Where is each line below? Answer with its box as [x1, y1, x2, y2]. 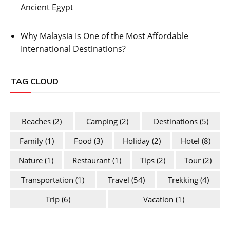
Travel [107, 175, 129, 185]
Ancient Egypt [21, 2, 73, 13]
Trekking [168, 175, 199, 185]
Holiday [123, 136, 150, 146]
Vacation [143, 194, 174, 205]
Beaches [22, 116, 51, 127]
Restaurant [72, 155, 111, 166]
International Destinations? [21, 43, 126, 55]
